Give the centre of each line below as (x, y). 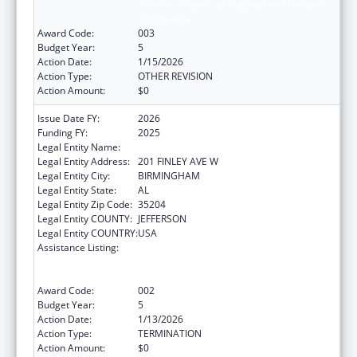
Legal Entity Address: (84, 161)
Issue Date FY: (69, 118)
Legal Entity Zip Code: (85, 204)
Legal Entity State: (77, 190)
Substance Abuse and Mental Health (218, 247)
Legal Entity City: (74, 175)
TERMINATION (170, 333)
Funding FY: (63, 132)
